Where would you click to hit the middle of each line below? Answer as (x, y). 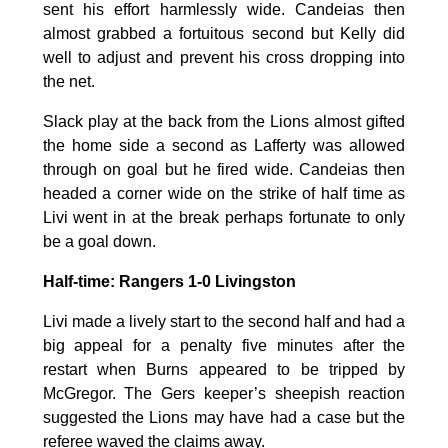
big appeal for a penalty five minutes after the (224, 345)
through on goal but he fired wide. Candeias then (224, 169)
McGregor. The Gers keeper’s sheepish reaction (224, 393)
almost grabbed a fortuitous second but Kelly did (224, 33)
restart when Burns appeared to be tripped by (224, 369)
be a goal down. (99, 241)
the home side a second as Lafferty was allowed (224, 145)
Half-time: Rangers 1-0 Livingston (169, 281)
